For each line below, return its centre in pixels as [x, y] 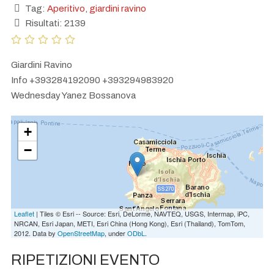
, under [116, 233]
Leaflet [24, 214]
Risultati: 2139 [54, 23]
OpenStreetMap [81, 233]
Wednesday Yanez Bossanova [73, 95]
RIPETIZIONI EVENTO [85, 260]
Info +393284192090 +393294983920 [92, 80]
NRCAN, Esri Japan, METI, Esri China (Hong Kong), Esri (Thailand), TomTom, [130, 224]
